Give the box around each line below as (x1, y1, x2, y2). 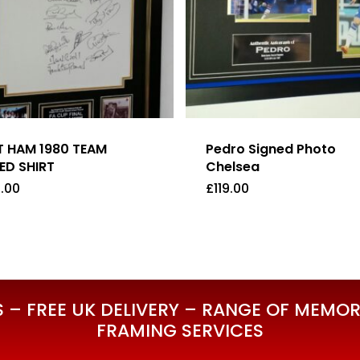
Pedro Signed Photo (205, 140, 336, 159)
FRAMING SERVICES (96, 318, 264, 344)
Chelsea (205, 157, 260, 177)
